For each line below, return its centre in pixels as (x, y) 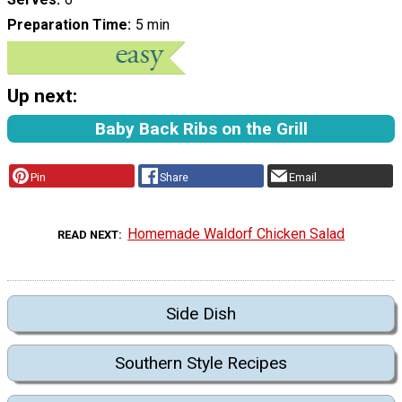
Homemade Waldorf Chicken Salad (236, 234)
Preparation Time (67, 25)
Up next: (42, 96)
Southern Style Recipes (201, 363)
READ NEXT (87, 235)
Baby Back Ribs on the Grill (201, 128)
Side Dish (201, 314)
